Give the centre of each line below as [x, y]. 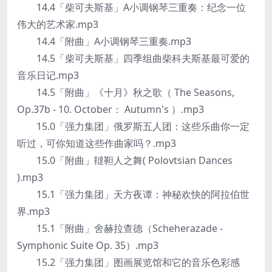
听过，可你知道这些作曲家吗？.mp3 [97, 143]
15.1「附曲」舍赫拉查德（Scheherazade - [120, 228]
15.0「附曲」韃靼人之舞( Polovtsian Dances [125, 160]
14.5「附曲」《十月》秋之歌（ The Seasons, [126, 92]
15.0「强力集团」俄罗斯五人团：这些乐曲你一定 [133, 126]
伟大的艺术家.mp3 [58, 24]
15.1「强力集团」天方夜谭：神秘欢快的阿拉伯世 [133, 194]
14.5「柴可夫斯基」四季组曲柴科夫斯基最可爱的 [133, 58]
